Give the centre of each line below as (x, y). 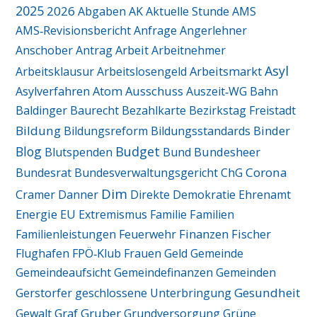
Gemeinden (246, 273)
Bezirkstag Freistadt (243, 111)
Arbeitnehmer (189, 51)
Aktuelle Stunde (188, 12)
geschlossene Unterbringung (154, 293)
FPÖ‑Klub (97, 254)
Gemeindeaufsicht (64, 273)
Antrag (94, 51)
